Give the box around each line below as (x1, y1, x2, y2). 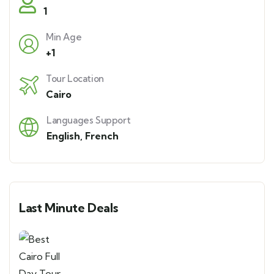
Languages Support (46, 114, 131, 127)
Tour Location (46, 73, 104, 85)
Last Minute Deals (19, 200, 118, 216)
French (85, 130, 119, 143)
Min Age (46, 31, 82, 43)
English (46, 130, 80, 143)
